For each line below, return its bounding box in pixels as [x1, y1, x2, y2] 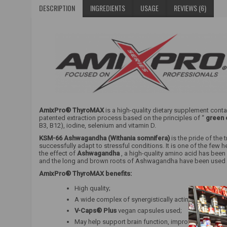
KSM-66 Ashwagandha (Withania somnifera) [39, 134, 170, 142]
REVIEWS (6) [174, 3, 206, 13]
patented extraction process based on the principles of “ [39, 114, 206, 122]
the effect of [39, 149, 77, 158]
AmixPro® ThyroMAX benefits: [39, 170, 132, 178]
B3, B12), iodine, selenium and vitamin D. [39, 122, 156, 130]
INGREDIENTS [90, 3, 125, 13]
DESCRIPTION [39, 3, 75, 13]
